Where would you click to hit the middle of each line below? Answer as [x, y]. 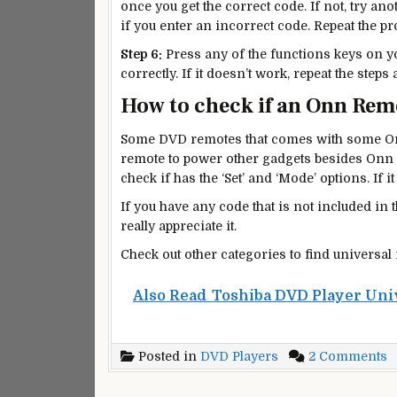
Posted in [167, 356]
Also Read [170, 296]
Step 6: [141, 54]
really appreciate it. [179, 226]
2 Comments [348, 356]
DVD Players [239, 356]
